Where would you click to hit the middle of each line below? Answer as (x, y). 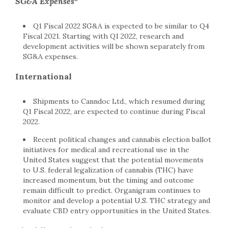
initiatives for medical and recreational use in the (106, 150)
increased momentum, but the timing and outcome (108, 180)
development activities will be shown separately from (114, 47)
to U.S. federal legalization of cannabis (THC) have (108, 170)
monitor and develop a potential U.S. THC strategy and (117, 201)
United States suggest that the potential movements (113, 160)
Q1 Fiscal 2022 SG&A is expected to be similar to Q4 (121, 26)
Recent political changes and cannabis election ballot (122, 140)
